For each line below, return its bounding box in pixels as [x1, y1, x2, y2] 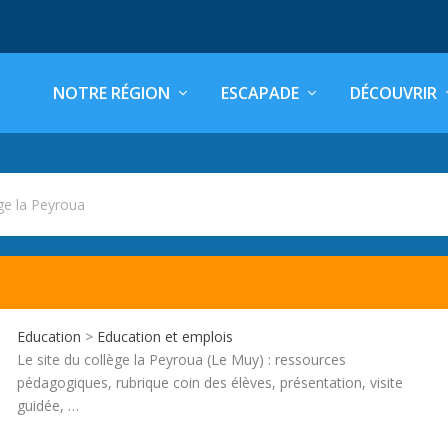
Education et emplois [97, 326, 234, 346]
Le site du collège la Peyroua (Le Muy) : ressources [17, 349, 347, 369]
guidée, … [17, 395, 80, 415]
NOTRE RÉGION [53, 82, 170, 104]
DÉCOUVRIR [350, 82, 437, 104]
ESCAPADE [221, 82, 299, 104]
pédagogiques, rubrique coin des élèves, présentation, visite [17, 372, 404, 392]
